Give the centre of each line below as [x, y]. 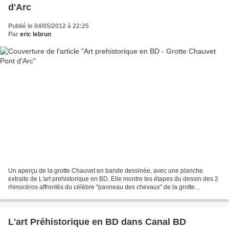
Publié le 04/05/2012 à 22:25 [49, 26]
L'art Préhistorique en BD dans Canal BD [97, 222]
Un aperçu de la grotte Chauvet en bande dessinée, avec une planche [106, 171]
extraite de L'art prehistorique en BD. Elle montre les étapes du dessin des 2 [113, 179]
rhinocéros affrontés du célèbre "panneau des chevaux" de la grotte [101, 187]
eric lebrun [36, 34]
